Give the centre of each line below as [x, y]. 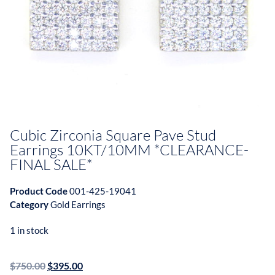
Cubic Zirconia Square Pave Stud [113, 135]
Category [29, 205]
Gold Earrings [78, 205]
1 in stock [29, 230]
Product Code [40, 191]
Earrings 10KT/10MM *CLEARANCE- [129, 150]
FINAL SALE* [51, 165]
